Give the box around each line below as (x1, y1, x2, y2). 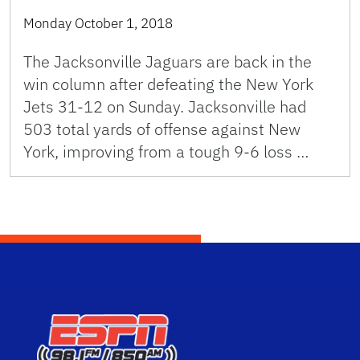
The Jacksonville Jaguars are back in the (23, 51, 312, 73)
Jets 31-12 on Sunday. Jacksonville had (23, 96, 306, 118)
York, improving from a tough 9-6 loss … (23, 141, 309, 163)
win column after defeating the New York (23, 73, 313, 96)
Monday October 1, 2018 (23, 14, 173, 33)
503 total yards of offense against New (23, 118, 301, 141)
